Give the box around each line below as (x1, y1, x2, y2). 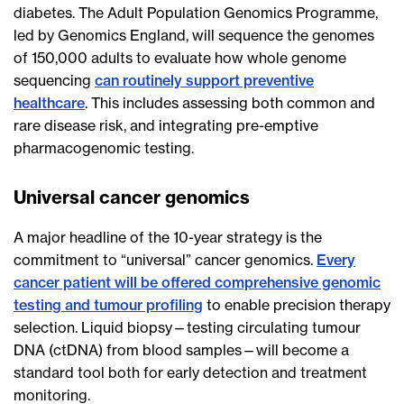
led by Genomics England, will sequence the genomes (14, 26, 374, 45)
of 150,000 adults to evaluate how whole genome (14, 49, 346, 68)
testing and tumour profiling (14, 296, 203, 315)
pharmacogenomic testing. (14, 139, 194, 158)
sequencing (14, 71, 95, 90)
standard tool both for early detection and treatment (14, 363, 367, 382)
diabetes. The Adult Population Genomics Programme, (14, 4, 378, 23)
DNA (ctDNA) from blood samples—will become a (14, 341, 349, 360)
